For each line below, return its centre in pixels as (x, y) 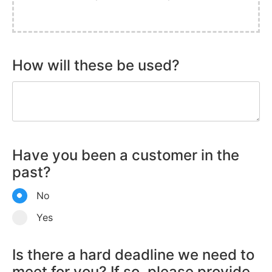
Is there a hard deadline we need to (133, 254)
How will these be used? (96, 65)
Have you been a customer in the (126, 155)
